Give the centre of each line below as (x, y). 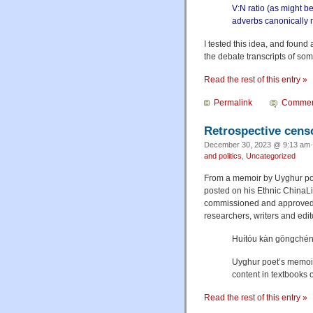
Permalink (233, 103)
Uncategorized (271, 156)
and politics (223, 156)
